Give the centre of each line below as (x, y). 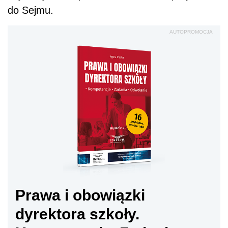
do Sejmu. (31, 10)
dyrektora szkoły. (77, 214)
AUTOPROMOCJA (191, 32)
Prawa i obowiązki (80, 195)
